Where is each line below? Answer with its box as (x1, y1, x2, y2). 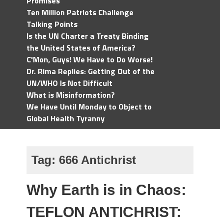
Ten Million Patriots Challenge (27, 6, 134, 18)
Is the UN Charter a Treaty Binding (27, 30, 149, 42)
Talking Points (27, 18, 78, 30)
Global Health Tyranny (27, 112, 105, 124)
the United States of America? (27, 42, 136, 54)
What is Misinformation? (27, 89, 115, 101)
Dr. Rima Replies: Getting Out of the (27, 65, 155, 77)
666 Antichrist (59, 153, 136, 166)
